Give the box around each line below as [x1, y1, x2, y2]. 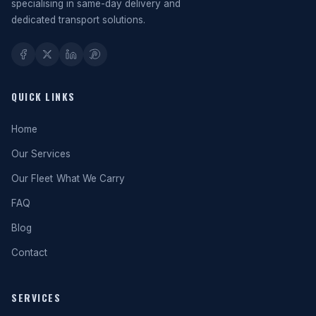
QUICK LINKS [11, 90, 75, 104]
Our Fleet [11, 173, 53, 184]
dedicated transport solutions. [11, 14, 145, 25]
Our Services [11, 148, 71, 159]
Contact [11, 247, 47, 258]
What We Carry [56, 173, 125, 184]
